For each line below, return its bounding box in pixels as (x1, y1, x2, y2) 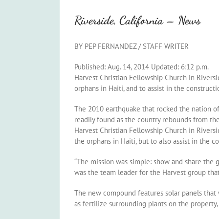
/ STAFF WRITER (138, 42, 189, 51)
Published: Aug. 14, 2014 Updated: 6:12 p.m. (74, 62, 209, 71)
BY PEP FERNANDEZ (74, 42, 138, 51)
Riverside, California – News (74, 13, 200, 27)
